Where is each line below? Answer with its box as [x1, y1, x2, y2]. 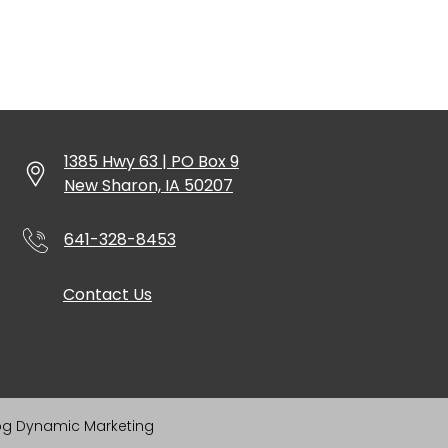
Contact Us [62, 283, 152, 307]
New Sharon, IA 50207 [63, 174, 233, 198]
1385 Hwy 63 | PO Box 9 [63, 150, 239, 174]
